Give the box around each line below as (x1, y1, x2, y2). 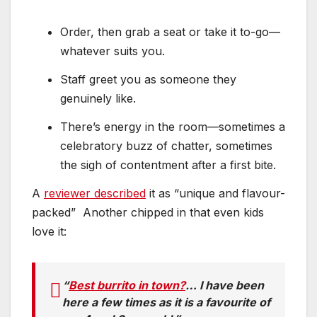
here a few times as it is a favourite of (62, 294, 270, 309)
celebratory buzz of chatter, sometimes (60, 138, 272, 153)
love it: (32, 224, 67, 238)
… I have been (185, 277, 264, 292)
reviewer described (44, 185, 146, 200)
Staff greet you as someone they (60, 72, 236, 87)
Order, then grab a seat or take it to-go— (60, 25, 280, 40)
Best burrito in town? (69, 277, 185, 292)
